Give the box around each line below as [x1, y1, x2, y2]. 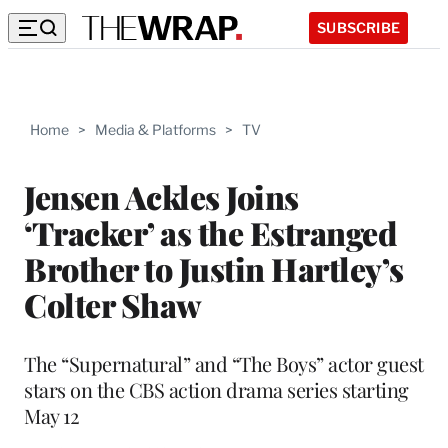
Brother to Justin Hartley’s [24, 246, 404, 290]
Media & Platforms [95, 121, 216, 138]
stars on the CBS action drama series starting [24, 375, 409, 403]
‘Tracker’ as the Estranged [24, 210, 396, 254]
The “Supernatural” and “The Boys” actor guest [24, 349, 424, 377]
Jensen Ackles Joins [24, 174, 299, 218]
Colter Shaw [24, 282, 202, 326]
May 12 [24, 401, 79, 429]
